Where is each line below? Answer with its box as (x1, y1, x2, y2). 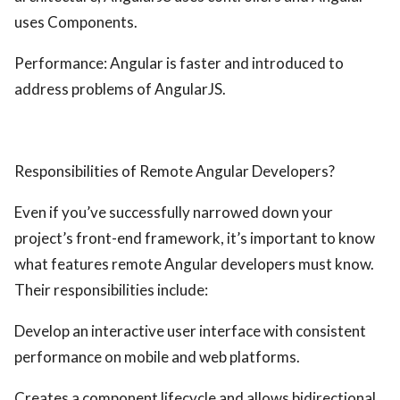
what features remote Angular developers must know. (14, 254, 374, 273)
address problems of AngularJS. (14, 79, 226, 98)
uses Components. (14, 12, 137, 31)
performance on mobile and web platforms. (14, 347, 300, 366)
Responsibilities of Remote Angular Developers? (14, 162, 335, 180)
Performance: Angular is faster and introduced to (14, 54, 344, 72)
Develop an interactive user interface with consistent (14, 321, 366, 340)
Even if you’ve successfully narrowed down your (14, 203, 333, 221)
